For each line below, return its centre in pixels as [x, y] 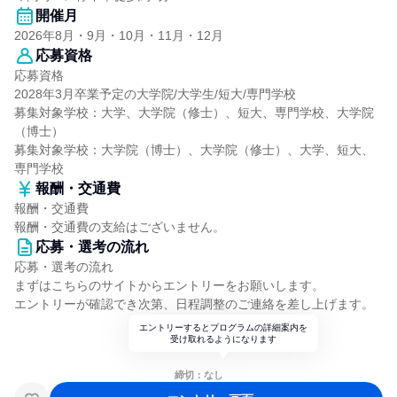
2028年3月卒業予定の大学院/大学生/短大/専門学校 [155, 94]
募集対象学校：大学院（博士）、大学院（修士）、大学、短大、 [194, 150]
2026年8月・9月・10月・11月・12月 [119, 35]
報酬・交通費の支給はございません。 [120, 227]
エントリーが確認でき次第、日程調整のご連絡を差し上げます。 [194, 304]
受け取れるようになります [223, 339]
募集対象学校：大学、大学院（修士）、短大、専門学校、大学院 [194, 113]
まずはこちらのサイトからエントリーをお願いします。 [169, 285]
